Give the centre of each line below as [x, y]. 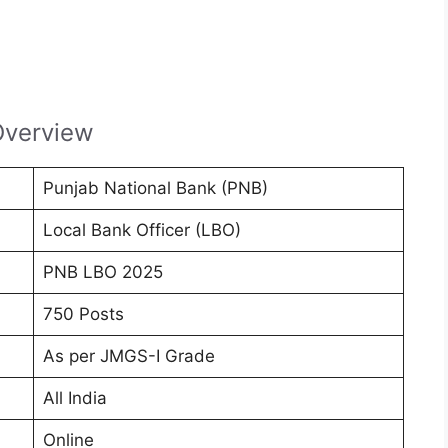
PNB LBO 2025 [102, 272]
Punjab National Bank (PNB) [155, 188]
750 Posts [83, 314]
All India [74, 398]
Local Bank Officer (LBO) [141, 230]
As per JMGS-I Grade [128, 356]
